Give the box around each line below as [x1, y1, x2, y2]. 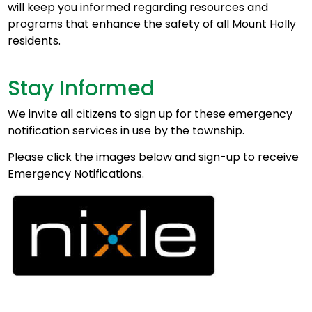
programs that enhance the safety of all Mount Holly [7, 15, 296, 32]
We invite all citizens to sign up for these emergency [7, 105, 292, 122]
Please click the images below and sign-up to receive [7, 148, 299, 165]
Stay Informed [7, 73, 155, 103]
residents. [7, 32, 61, 49]
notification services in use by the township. [7, 122, 244, 139]
